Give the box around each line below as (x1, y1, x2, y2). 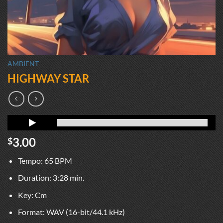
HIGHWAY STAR (7, 71, 89, 85)
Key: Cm (17, 190, 47, 200)
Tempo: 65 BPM (17, 155, 72, 165)
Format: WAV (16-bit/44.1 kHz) (17, 207, 125, 217)
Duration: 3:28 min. (17, 173, 84, 183)
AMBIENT (7, 60, 39, 68)
